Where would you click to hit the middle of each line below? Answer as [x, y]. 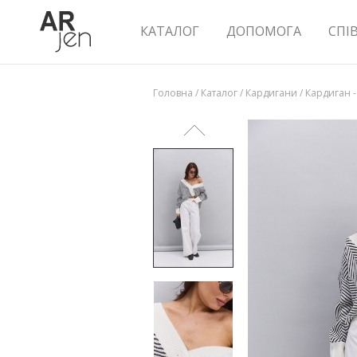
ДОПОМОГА [264, 31]
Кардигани [271, 93]
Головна [173, 93]
